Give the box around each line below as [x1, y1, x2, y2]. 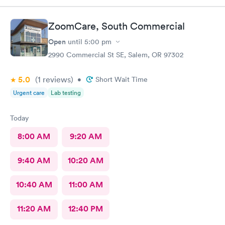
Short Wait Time [95, 75, 148, 84]
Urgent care [13, 88, 45, 97]
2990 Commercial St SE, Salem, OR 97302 [48, 50, 183, 59]
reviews [41, 74, 71, 84]
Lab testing [51, 88, 81, 97]
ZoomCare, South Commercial [48, 20, 185, 32]
